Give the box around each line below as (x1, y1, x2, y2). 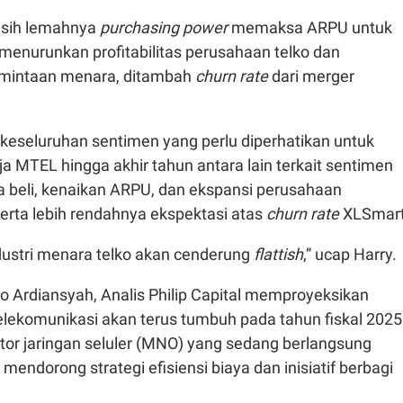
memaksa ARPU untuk (231, 17, 392, 37)
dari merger (272, 66, 354, 85)
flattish (254, 244, 303, 264)
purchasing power (100, 17, 231, 37)
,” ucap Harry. (303, 244, 400, 264)
